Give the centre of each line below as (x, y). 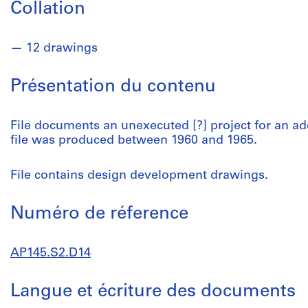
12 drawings (62, 48)
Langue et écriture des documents (153, 292)
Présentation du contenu (113, 87)
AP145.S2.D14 (51, 253)
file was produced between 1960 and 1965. (134, 141)
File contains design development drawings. (139, 176)
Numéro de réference (99, 214)
